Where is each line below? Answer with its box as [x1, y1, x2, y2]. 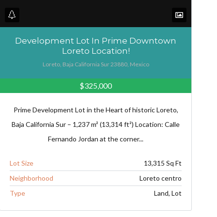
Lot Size [10, 158, 34, 167]
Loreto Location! [62, 46, 130, 56]
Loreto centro [139, 173, 182, 182]
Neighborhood [10, 173, 54, 182]
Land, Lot [154, 188, 182, 197]
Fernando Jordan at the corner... [48, 134, 144, 143]
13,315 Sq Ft [143, 158, 182, 167]
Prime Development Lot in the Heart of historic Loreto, [13, 105, 178, 114]
